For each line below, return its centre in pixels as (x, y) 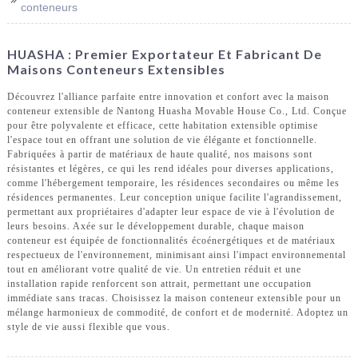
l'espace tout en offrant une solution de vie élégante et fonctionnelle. (162, 140)
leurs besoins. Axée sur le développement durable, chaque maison (155, 227)
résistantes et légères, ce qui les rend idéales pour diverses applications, (170, 169)
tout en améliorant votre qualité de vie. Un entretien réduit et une (154, 270)
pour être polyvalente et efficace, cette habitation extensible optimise (162, 126)
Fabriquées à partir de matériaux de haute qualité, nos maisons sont (159, 155)
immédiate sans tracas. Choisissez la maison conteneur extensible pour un (174, 298)
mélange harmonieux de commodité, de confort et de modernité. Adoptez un (177, 313)
